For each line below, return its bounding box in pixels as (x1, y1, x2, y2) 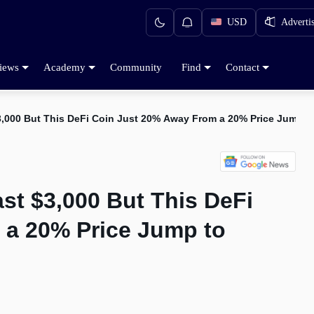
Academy (43, 61, 86, 73)
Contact (226, 61, 259, 73)
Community (110, 61, 162, 73)
